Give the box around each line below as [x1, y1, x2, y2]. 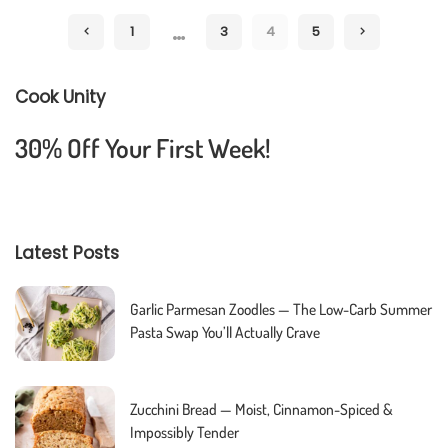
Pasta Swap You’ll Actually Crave [130, 322, 320, 343]
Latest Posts [15, 241, 119, 266]
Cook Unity [15, 84, 106, 109]
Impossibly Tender [130, 422, 239, 443]
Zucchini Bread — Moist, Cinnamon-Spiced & [130, 399, 393, 420]
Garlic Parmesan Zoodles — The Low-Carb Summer [130, 299, 432, 320]
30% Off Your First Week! [15, 130, 271, 164]
